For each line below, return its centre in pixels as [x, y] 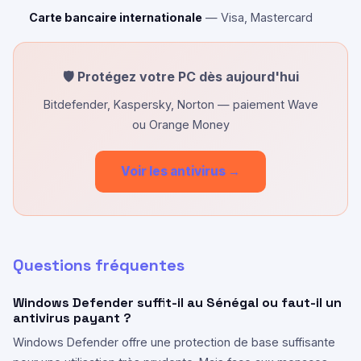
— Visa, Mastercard [257, 17]
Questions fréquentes [99, 265]
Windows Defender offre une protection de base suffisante [174, 342]
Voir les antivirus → [180, 171]
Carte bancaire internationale [116, 17]
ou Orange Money [180, 124]
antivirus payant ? [72, 318]
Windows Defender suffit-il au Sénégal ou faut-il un [177, 303]
